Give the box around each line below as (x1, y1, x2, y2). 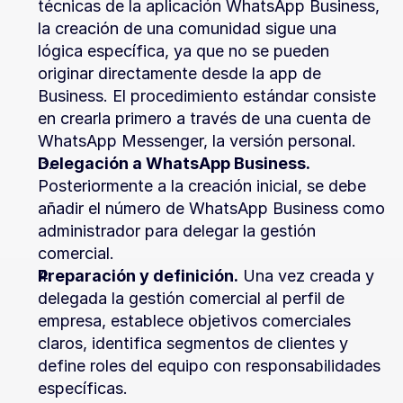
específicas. (38, 379, 128, 398)
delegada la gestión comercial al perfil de (38, 289, 345, 308)
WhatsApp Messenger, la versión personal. (38, 131, 356, 150)
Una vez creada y (238, 266, 374, 285)
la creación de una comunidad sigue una (38, 19, 336, 38)
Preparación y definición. (38, 266, 238, 285)
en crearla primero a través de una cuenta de (38, 109, 371, 128)
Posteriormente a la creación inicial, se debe (38, 176, 366, 195)
